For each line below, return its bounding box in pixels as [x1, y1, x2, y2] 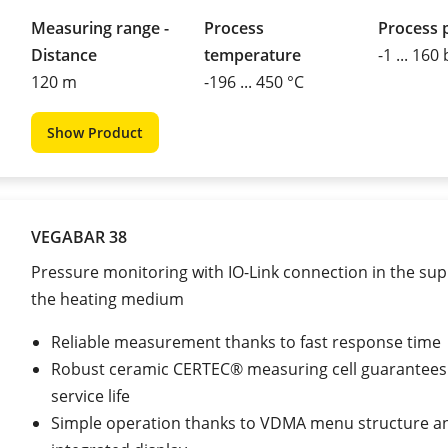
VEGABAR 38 [31, 225, 127, 248]
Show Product [47, 122, 143, 142]
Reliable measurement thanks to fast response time [51, 330, 441, 353]
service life [51, 384, 134, 407]
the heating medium [31, 287, 188, 310]
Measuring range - [31, 16, 169, 39]
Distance [31, 43, 97, 66]
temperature [204, 43, 302, 66]
